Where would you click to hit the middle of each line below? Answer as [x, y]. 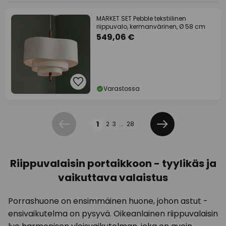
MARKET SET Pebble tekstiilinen [141, 19]
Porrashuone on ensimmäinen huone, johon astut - [108, 201]
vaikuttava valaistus [113, 178]
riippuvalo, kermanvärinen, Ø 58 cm [151, 27]
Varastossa [122, 89]
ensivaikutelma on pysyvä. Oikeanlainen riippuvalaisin [113, 214]
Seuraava [177, 129]
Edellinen [77, 129]
